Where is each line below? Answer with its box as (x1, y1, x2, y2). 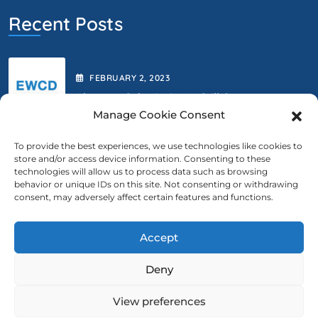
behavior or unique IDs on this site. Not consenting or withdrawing (14, 179, 298, 190)
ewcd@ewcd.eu (34, 287, 126, 301)
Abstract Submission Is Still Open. (76, 89, 253, 104)
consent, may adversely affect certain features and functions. (14, 192, 273, 202)
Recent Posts (9, 11, 123, 35)
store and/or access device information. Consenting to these (14, 153, 270, 164)
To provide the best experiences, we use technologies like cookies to (14, 141, 302, 151)
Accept (140, 230, 178, 244)
